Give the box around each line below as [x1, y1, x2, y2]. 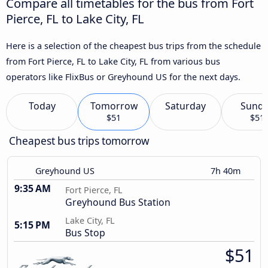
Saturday [165, 99, 206, 113]
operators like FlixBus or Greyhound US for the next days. [6, 71, 240, 83]
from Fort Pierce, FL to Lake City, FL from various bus [6, 55, 220, 67]
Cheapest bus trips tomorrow [9, 134, 150, 148]
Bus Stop [65, 226, 105, 240]
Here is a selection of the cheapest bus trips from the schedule [6, 39, 261, 51]
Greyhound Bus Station [65, 196, 170, 209]
